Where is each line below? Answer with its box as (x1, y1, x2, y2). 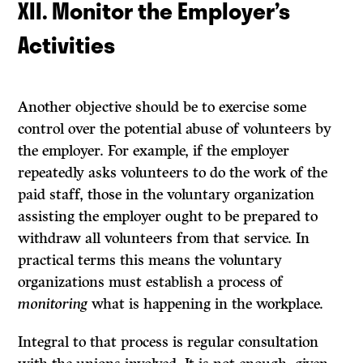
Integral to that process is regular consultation (18, 333, 319, 352)
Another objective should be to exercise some (18, 98, 307, 117)
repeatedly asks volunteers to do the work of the (18, 164, 328, 182)
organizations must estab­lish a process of (18, 273, 284, 292)
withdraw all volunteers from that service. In (18, 229, 310, 248)
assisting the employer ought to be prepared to (18, 207, 318, 226)
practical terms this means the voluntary (18, 251, 283, 270)
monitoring (18, 295, 88, 314)
